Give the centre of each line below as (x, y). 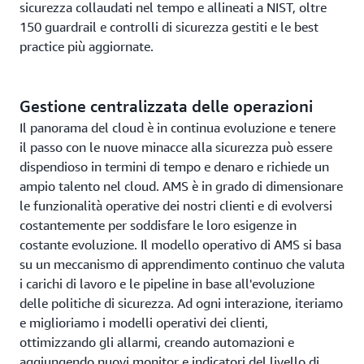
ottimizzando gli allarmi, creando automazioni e (157, 342)
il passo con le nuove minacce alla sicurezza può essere (176, 147)
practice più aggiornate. (87, 46)
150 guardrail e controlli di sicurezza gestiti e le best (169, 27)
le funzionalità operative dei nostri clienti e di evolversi (176, 206)
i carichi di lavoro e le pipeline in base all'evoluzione (167, 284)
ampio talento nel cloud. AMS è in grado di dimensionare (181, 186)
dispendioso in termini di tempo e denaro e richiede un (174, 167)
